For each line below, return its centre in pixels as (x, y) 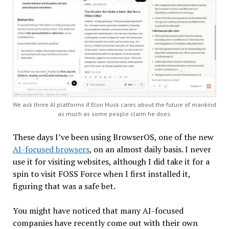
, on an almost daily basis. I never (150, 149)
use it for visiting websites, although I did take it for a (111, 161)
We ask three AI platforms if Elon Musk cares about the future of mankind (114, 104)
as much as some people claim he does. (114, 113)
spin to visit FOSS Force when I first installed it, (101, 174)
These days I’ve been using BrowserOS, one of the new (113, 137)
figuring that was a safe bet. (64, 186)
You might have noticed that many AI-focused (98, 210)
